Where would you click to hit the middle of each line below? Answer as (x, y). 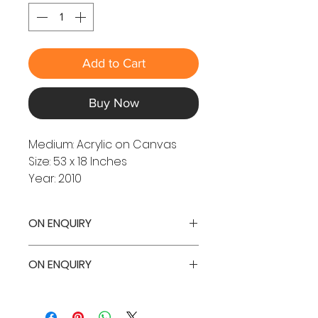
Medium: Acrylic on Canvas (103, 144)
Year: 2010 (55, 179)
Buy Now (114, 103)
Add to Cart (114, 63)
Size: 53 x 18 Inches (78, 161)
